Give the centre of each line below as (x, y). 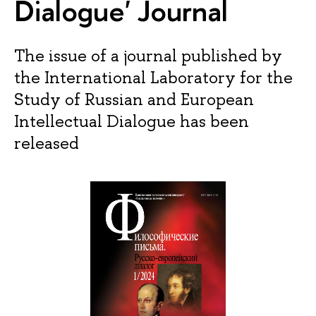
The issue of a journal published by (148, 56)
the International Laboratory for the (153, 78)
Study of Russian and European (134, 99)
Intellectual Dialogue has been (132, 121)
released (47, 143)
